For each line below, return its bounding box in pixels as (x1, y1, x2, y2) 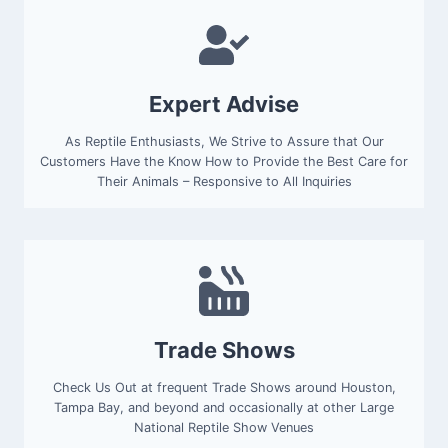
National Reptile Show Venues (134, 420, 314, 436)
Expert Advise (149, 91, 299, 118)
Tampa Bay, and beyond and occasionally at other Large (54, 400, 394, 416)
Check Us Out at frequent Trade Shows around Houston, (52, 380, 396, 396)
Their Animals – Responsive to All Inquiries (96, 174, 352, 190)
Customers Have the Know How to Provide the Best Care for (40, 154, 408, 170)
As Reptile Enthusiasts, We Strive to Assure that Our (64, 134, 384, 150)
